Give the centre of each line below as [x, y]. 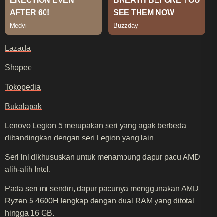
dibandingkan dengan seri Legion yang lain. [80, 138]
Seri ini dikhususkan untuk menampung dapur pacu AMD [102, 157]
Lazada [18, 48]
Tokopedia [23, 87]
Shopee [18, 67]
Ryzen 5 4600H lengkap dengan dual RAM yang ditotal [100, 201]
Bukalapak [23, 106]
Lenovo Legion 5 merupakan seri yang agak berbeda [95, 125]
